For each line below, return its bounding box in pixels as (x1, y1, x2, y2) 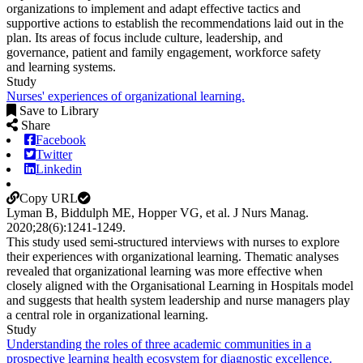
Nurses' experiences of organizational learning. (6, 88, 245, 103)
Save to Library (19, 103, 99, 117)
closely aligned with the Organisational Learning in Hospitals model (6, 278, 353, 293)
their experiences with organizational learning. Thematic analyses (6, 249, 339, 263)
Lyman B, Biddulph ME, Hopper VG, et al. (6, 205, 233, 220)
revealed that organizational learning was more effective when (6, 263, 322, 278)
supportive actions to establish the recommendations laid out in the (6, 15, 344, 30)
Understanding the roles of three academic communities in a (6, 336, 311, 351)
